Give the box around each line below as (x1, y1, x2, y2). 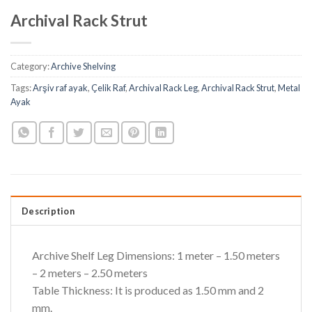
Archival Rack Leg (129, 82, 198, 94)
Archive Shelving (51, 61, 116, 72)
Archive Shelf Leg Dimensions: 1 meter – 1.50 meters (32, 249, 280, 263)
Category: (10, 61, 51, 72)
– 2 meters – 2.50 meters (32, 266, 148, 280)
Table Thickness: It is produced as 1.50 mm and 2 (32, 283, 264, 297)
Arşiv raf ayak (33, 82, 88, 94)
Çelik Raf (91, 82, 125, 94)
